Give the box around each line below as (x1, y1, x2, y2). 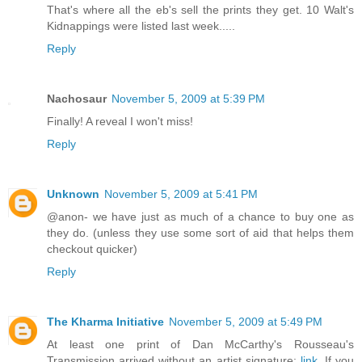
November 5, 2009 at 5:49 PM (169, 315, 322, 329)
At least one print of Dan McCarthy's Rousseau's (47, 338, 354, 351)
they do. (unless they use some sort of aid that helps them (47, 226, 354, 240)
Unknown (47, 187, 99, 201)
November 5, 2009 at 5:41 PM (104, 187, 258, 201)
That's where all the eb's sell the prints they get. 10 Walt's (47, 3, 354, 17)
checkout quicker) (47, 242, 137, 256)
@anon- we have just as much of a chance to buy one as (47, 210, 354, 224)
